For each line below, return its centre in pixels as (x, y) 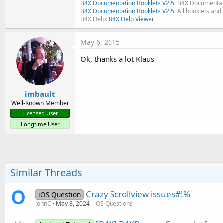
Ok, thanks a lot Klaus (117, 58)
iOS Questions (113, 204)
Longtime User (40, 124)
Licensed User (40, 113)
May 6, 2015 (100, 42)
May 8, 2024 (73, 204)
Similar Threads (46, 173)
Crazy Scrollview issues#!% (138, 194)
